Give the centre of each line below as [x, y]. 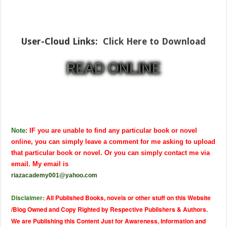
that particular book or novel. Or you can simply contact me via [111, 153]
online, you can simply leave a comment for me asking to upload [113, 142]
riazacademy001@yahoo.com [54, 175]
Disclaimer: [28, 198]
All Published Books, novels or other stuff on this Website [129, 198]
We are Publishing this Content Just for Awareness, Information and [109, 221]
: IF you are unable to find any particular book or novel [111, 130]
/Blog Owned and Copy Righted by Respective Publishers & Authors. [110, 209]
